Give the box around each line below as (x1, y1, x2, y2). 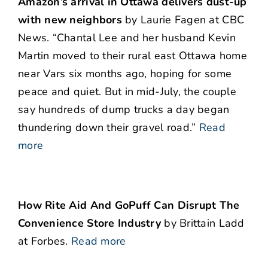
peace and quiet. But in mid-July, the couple (18, 84, 236, 99)
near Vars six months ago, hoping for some (18, 66, 232, 81)
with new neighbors (18, 13, 122, 28)
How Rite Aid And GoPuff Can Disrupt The (18, 198, 240, 213)
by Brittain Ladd (161, 216, 245, 231)
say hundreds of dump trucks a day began (18, 102, 230, 117)
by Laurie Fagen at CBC (121, 13, 245, 28)
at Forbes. (18, 234, 68, 249)
